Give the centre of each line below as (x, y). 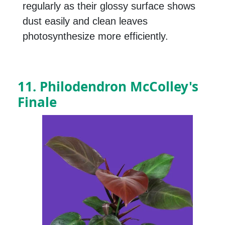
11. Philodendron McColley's (108, 87)
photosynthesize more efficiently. (95, 36)
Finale (37, 102)
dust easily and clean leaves (85, 21)
